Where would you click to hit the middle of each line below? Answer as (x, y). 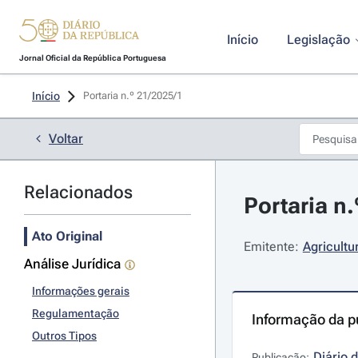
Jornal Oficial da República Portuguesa (92, 58)
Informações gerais (81, 291)
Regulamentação (76, 313)
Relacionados (78, 192)
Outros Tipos (64, 336)
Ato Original (67, 236)
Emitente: (271, 247)
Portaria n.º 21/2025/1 (134, 95)
